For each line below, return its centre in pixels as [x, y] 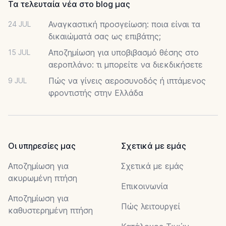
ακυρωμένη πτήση [43, 178]
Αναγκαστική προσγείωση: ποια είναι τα [124, 24]
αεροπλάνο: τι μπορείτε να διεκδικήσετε [126, 65]
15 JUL [19, 52]
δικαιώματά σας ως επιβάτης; [105, 37]
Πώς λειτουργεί [151, 207]
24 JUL [19, 24]
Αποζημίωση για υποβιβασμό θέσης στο [124, 53]
